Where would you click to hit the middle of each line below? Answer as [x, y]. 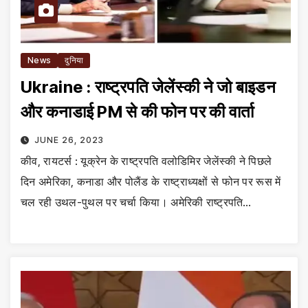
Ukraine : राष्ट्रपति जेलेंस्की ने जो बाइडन [148, 87]
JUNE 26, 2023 [69, 140]
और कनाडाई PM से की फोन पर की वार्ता [137, 111]
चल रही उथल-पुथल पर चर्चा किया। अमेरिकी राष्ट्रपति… [136, 202]
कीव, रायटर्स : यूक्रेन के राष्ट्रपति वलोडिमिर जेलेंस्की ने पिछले [146, 161]
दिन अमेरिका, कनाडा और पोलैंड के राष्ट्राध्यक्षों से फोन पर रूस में [151, 181]
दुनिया [74, 60]
